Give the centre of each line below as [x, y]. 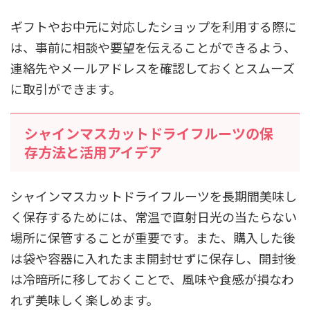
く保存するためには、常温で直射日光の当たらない [154, 216]
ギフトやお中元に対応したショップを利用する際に [154, 26]
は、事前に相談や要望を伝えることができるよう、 [153, 47]
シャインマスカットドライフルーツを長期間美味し [154, 195]
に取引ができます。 [66, 88]
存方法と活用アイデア [93, 152]
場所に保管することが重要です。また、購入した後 [153, 237]
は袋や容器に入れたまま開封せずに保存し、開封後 [153, 258]
